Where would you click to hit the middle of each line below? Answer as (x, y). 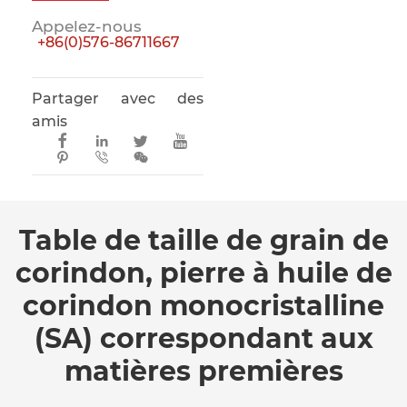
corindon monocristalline (203, 305)
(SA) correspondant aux (203, 338)
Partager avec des (118, 99)
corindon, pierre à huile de (203, 273)
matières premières (203, 371)
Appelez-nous (87, 27)
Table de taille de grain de (203, 240)
